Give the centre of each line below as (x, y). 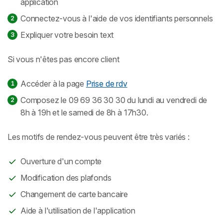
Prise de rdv (107, 83)
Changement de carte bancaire (74, 194)
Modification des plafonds (66, 177)
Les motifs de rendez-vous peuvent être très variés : (99, 137)
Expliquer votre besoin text (67, 35)
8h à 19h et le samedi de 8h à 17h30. (84, 112)
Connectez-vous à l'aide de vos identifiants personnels (117, 18)
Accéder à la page (53, 83)
